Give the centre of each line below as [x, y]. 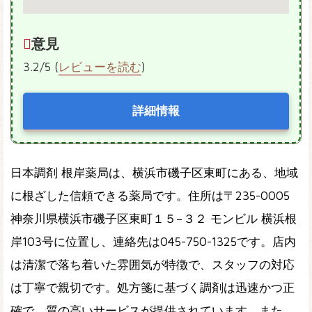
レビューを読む [100, 67]
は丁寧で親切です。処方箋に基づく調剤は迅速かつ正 [153, 288]
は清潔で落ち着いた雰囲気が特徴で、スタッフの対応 [153, 265]
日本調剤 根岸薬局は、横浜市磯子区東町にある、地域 [154, 173]
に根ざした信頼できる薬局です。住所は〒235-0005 [150, 196]
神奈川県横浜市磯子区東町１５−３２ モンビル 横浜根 [154, 219]
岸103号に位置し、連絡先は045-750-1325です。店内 [153, 242]
